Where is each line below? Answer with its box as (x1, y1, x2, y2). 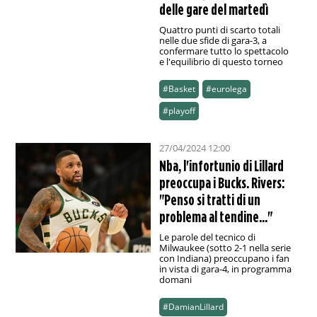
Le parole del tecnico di (158, 231, 255, 244)
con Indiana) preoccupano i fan (158, 252, 289, 265)
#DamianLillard (162, 301, 224, 313)
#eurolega (205, 83, 247, 96)
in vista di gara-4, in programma (158, 263, 292, 276)
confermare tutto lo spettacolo (158, 45, 289, 58)
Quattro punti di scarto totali (158, 23, 280, 37)
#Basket (162, 83, 195, 96)
